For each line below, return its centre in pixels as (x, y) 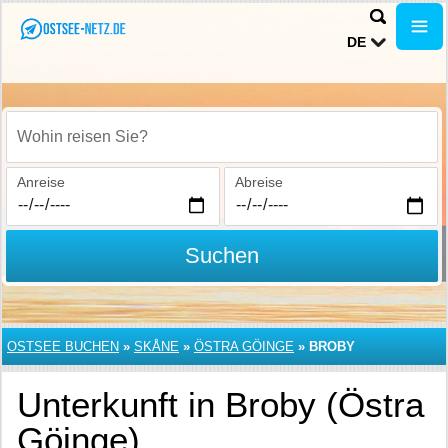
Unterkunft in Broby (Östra (220, 404)
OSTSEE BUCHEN (63, 346)
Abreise (258, 182)
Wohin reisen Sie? (74, 147)
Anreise (41, 182)
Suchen (221, 255)
